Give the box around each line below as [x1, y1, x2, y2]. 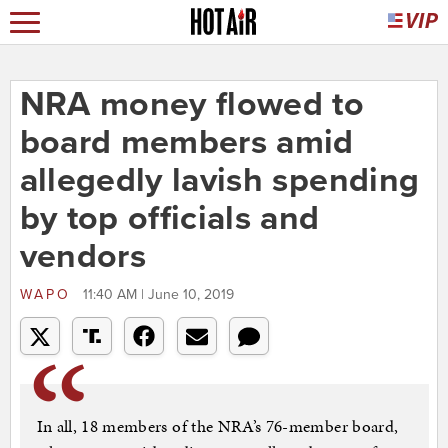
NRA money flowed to [19, 84, 365, 126]
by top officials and [19, 198, 320, 240]
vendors [19, 236, 146, 278]
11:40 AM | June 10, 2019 [82, 286, 234, 304]
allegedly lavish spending [19, 160, 420, 202]
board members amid [19, 122, 354, 164]
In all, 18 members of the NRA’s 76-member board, [36, 414, 399, 439]
